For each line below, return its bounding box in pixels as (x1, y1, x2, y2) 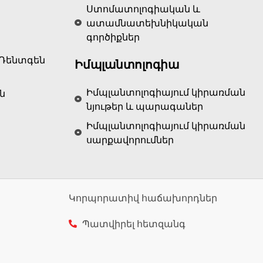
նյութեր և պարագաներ (86, 99, 203, 113)
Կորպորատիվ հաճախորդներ (69, 191, 217, 204)
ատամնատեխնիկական (86, 16, 208, 29)
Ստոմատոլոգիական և (86, 2, 200, 15)
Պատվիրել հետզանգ (82, 217, 186, 230)
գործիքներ (86, 30, 140, 43)
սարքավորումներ (86, 133, 174, 146)
